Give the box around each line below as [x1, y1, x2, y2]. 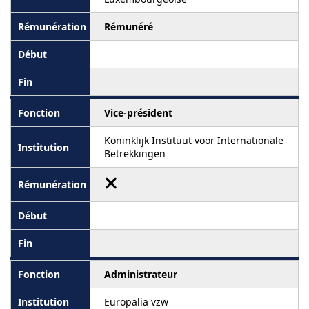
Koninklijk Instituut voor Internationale [104, 134, 283, 147]
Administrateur [104, 268, 177, 281]
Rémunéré [104, 20, 153, 33]
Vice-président [104, 106, 172, 119]
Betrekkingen [104, 147, 166, 160]
